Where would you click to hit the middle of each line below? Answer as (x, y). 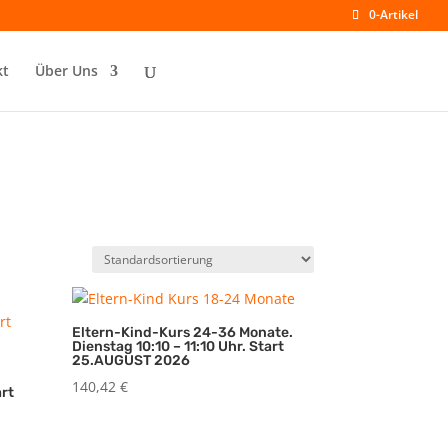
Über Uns (66, 70)
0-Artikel (393, 14)
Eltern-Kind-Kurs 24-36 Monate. (183, 332)
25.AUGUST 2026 (131, 360)
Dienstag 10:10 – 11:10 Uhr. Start (178, 346)
